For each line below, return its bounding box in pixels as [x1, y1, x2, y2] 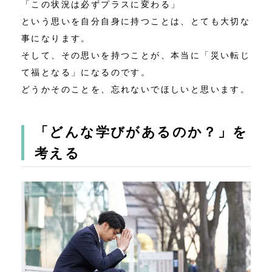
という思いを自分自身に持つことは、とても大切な [21, 16, 251, 26]
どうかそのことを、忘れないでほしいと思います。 [21, 84, 251, 94]
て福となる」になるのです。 [21, 67, 151, 77]
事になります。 [21, 33, 91, 43]
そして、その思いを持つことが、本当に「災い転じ [21, 50, 251, 60]
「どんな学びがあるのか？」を [35, 124, 248, 140]
